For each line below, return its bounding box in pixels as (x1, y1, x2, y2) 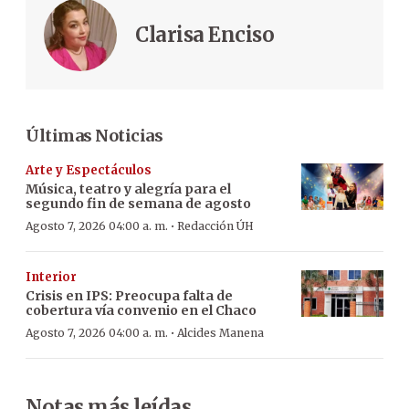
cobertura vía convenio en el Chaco (26, 302, 257, 320)
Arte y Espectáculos (26, 163, 152, 179)
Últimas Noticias (26, 125, 163, 147)
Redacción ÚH (177, 219, 254, 234)
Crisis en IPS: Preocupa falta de (26, 288, 233, 305)
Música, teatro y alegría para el (26, 181, 231, 198)
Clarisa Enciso (135, 22, 274, 48)
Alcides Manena (177, 326, 264, 341)
